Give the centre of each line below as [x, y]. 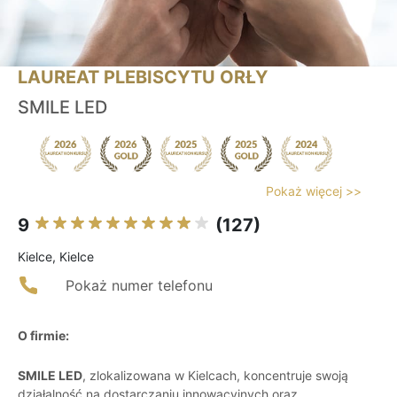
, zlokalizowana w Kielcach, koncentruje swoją [215, 376]
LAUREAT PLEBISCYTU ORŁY [143, 78]
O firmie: [43, 336]
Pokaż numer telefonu [139, 286]
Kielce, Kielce [56, 257]
